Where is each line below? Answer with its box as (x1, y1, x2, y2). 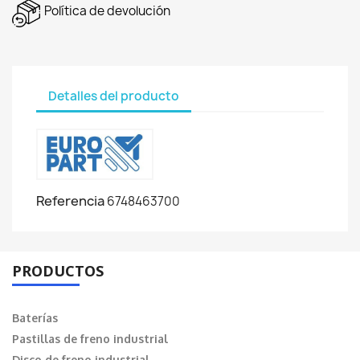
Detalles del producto (48, 87, 179, 104)
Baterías (12, 311, 58, 325)
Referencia (36, 192, 104, 211)
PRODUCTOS (12, 261, 104, 281)
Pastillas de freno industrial (12, 332, 168, 346)
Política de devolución (44, 2, 170, 20)
